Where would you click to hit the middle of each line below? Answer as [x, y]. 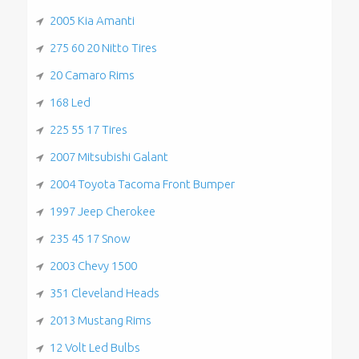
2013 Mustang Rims [100, 320]
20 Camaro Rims [92, 75]
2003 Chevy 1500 [93, 265]
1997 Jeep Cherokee [102, 211]
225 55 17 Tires [88, 129]
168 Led [70, 102]
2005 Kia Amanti [92, 20]
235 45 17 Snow [90, 238]
